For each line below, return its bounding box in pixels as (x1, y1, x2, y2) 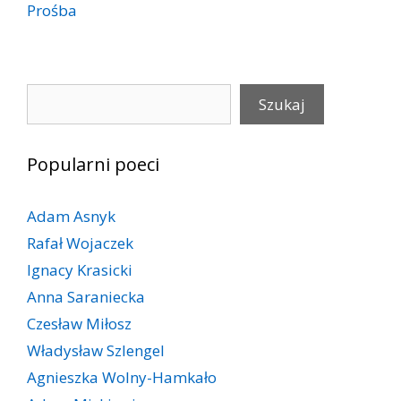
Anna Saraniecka (27, 286, 145, 307)
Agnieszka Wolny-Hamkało (27, 366, 217, 388)
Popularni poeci (27, 151, 159, 176)
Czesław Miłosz (27, 312, 132, 334)
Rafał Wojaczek (27, 232, 133, 253)
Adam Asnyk (27, 205, 115, 226)
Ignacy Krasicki (27, 259, 132, 280)
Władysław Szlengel (27, 339, 165, 361)
